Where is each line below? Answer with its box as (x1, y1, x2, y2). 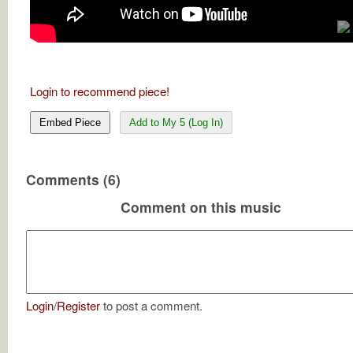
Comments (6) (26, 169, 121, 189)
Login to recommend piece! (30, 82, 169, 99)
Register (57, 297, 100, 314)
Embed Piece (39, 116, 101, 128)
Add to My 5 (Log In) (129, 116, 223, 128)
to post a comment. (100, 297, 203, 314)
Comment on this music (121, 196, 281, 217)
